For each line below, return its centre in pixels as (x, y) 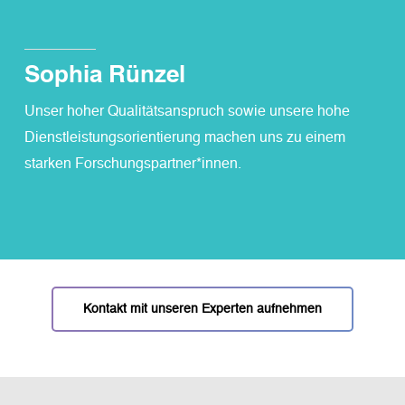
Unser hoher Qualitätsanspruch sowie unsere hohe (188, 112)
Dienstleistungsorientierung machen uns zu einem (185, 138)
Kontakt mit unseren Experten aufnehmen (202, 309)
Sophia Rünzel (105, 75)
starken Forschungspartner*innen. (133, 164)
